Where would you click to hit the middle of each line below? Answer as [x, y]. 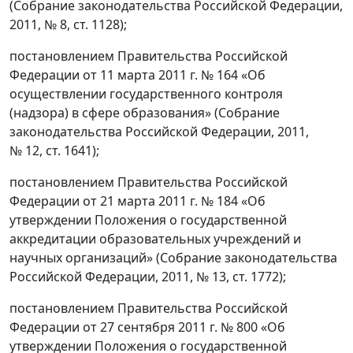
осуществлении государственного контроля [146, 94]
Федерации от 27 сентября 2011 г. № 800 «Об [147, 327]
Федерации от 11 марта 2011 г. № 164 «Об [137, 75]
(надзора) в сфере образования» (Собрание [145, 113]
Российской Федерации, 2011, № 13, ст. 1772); [148, 277]
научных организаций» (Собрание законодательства [173, 258]
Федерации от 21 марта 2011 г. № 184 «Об [137, 201]
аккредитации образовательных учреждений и [155, 239]
